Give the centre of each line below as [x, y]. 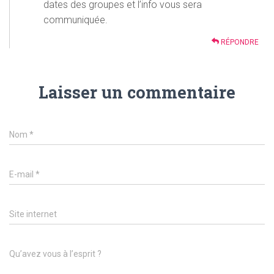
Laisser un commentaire [137, 92]
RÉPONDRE [239, 42]
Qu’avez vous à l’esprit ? [55, 254]
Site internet [33, 214]
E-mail [22, 174]
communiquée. [76, 20]
